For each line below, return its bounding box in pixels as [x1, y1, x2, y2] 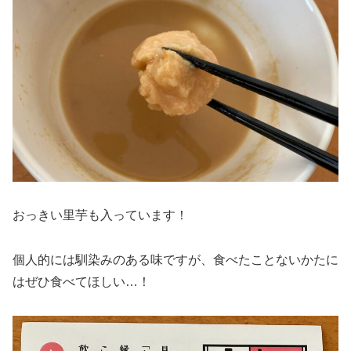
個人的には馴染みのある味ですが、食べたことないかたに [13, 252, 338, 266]
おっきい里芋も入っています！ [13, 208, 188, 223]
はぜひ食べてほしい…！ [13, 274, 150, 288]
